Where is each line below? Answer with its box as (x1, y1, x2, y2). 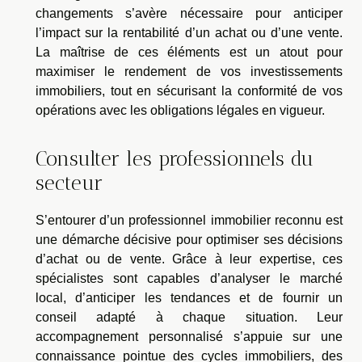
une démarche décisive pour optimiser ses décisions (36, 232, 343, 246)
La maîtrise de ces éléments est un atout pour (36, 45, 343, 60)
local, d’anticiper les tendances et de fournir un (36, 290, 343, 305)
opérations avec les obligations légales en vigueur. (36, 103, 325, 118)
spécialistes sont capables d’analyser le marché (36, 271, 343, 285)
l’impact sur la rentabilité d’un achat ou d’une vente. (36, 26, 343, 40)
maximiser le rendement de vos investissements (36, 65, 343, 79)
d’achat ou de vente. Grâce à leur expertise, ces (36, 251, 343, 266)
